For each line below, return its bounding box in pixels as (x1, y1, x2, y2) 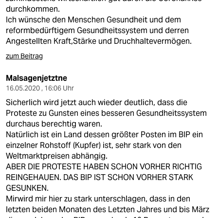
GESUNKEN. (6, 183, 49, 193)
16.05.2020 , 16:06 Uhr (6, 84, 74, 92)
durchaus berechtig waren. (6, 119, 102, 129)
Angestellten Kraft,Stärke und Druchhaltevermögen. (6, 36, 192, 46)
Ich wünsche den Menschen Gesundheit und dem (6, 15, 181, 25)
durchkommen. (6, 4, 60, 14)
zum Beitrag (6, 52, 43, 60)
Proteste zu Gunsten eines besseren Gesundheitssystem (6, 108, 207, 118)
